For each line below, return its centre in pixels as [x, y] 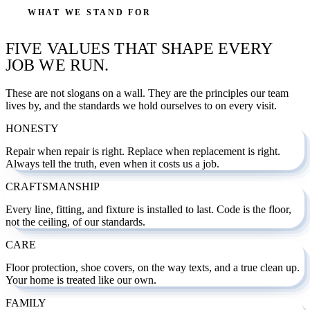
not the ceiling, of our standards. [75, 221]
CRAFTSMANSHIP [53, 186]
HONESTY [33, 128]
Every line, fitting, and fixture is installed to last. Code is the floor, [148, 209]
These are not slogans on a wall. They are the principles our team [147, 93]
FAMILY [26, 302]
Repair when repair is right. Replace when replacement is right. [143, 151]
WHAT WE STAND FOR [90, 12]
